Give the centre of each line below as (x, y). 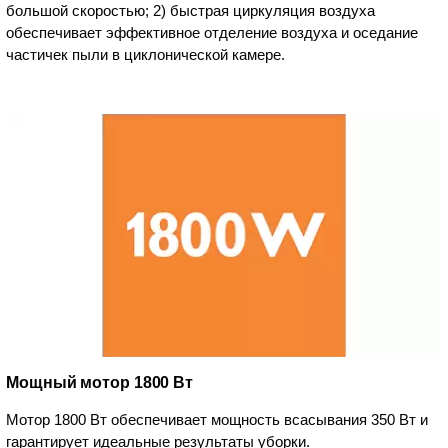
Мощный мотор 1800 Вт (99, 383)
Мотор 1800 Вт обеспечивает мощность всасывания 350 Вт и (217, 420)
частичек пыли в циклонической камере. (145, 54)
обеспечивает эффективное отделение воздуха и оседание (212, 32)
